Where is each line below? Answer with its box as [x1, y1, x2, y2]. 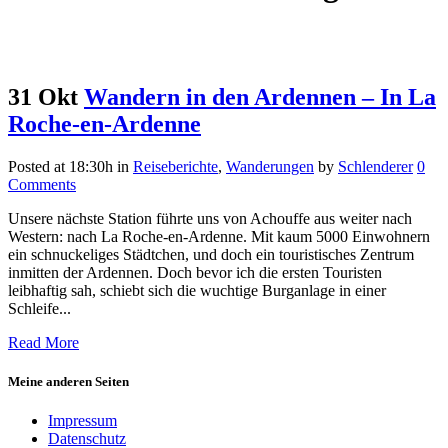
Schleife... [8, 299, 71, 317]
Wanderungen [226, 157, 314, 175]
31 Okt [8, 83, 78, 110]
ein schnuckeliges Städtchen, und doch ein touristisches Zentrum [8, 245, 414, 263]
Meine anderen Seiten [8, 373, 129, 389]
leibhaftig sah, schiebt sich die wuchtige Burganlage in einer [8, 281, 386, 299]
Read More [8, 333, 79, 351]
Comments [8, 175, 76, 193]
